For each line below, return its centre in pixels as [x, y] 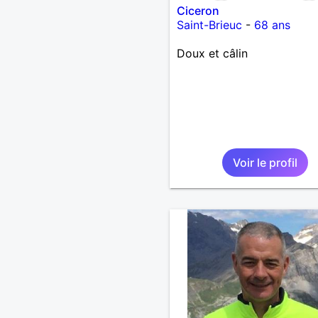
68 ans [272, 24]
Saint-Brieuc [209, 24]
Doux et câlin [212, 53]
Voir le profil [265, 162]
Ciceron [198, 10]
